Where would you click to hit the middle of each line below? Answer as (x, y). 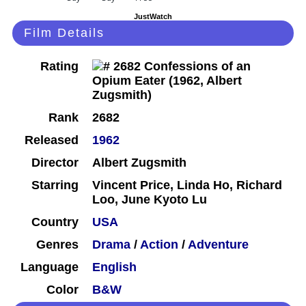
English (114, 267)
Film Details (64, 33)
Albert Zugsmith (139, 163)
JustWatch (153, 17)
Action (159, 245)
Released (52, 140)
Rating (59, 67)
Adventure (218, 245)
